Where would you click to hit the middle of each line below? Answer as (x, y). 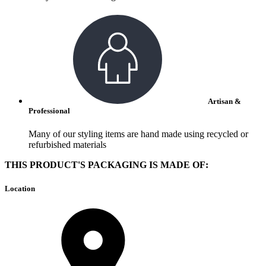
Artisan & (224, 102)
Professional (49, 111)
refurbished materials (67, 145)
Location (20, 188)
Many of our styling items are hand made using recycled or (138, 134)
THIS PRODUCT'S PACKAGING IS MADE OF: (107, 165)
